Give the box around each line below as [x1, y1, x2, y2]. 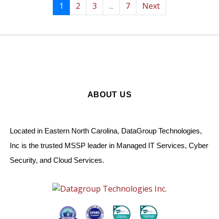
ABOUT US [87, 90, 132, 99]
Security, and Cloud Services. [10, 156, 106, 165]
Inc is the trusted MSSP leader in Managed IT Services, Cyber [10, 141, 208, 150]
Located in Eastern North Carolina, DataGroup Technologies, [10, 127, 202, 135]
